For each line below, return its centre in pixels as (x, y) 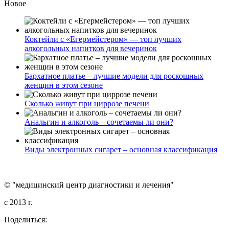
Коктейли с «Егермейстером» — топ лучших (103, 39)
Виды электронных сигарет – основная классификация (121, 150)
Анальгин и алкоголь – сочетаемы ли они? (99, 122)
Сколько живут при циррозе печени (87, 104)
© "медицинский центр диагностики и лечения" (89, 185)
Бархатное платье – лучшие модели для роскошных (114, 76)
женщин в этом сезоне (64, 85)
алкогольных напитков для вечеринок (91, 49)
